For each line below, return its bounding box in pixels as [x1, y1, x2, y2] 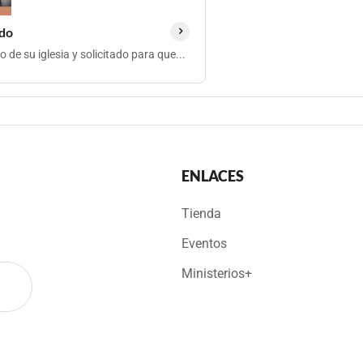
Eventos [181, 236, 227, 251]
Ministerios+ [181, 266, 252, 281]
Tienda [181, 206, 221, 221]
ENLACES [181, 167, 244, 185]
